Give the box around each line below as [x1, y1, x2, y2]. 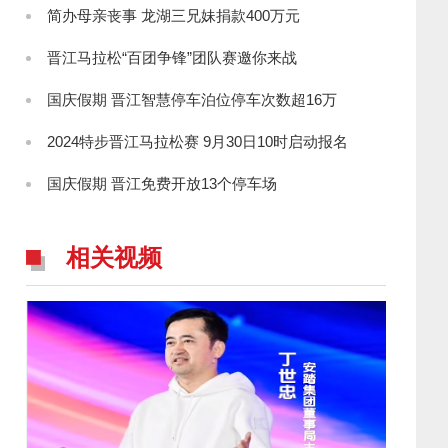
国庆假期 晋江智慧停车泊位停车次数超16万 [47, 91, 337, 108]
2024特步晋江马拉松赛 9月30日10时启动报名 [47, 133, 348, 150]
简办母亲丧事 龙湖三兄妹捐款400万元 [47, 7, 300, 24]
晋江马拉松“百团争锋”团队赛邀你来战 [47, 49, 297, 66]
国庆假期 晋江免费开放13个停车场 [47, 175, 277, 192]
